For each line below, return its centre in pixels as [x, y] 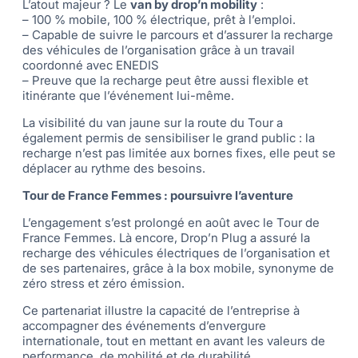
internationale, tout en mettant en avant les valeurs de [174, 341]
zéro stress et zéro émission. [103, 284]
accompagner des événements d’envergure [144, 326]
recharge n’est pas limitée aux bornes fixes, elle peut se [179, 153]
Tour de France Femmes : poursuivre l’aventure [158, 196]
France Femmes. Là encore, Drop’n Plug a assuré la [166, 238]
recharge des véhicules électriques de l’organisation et [176, 253]
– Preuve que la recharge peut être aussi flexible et [165, 81]
